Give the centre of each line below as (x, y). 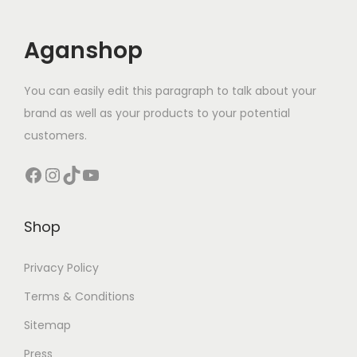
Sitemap (47, 325)
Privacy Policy (61, 267)
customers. (55, 135)
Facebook (28, 174)
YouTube (86, 174)
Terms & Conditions (79, 296)
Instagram (53, 174)
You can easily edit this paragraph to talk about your (170, 90)
